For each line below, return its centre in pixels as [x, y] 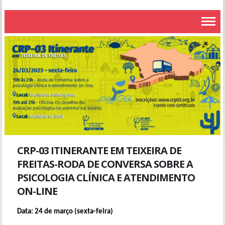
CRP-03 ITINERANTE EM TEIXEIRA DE [99, 150]
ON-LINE [37, 191]
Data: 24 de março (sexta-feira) [65, 211]
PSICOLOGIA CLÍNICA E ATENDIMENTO [106, 177]
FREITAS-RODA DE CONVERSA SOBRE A [105, 164]
